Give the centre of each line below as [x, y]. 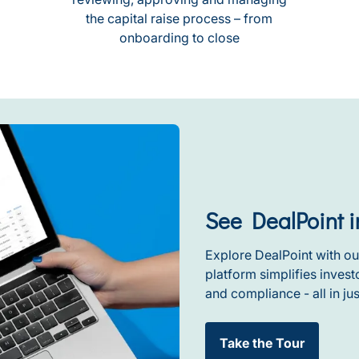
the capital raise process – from [179, 18]
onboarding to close [179, 38]
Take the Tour [262, 343]
